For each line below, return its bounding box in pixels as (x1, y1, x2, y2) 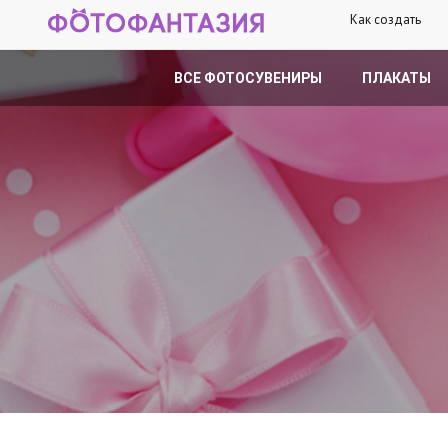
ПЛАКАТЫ (362, 70, 431, 86)
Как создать (349, 11, 421, 28)
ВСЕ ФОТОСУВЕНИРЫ (174, 70, 322, 86)
